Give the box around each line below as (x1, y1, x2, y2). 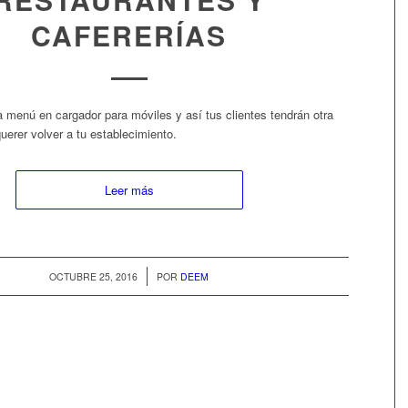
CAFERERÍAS (31, 15, 228, 55)
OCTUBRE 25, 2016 (49, 270, 138, 284)
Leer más (104, 181, 154, 199)
